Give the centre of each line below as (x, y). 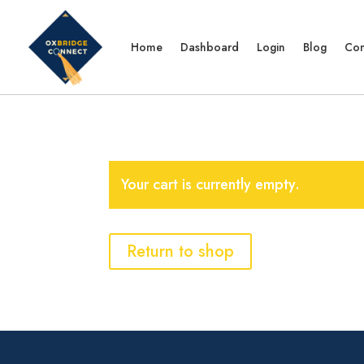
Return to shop (181, 251)
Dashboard (210, 47)
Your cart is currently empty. (211, 184)
